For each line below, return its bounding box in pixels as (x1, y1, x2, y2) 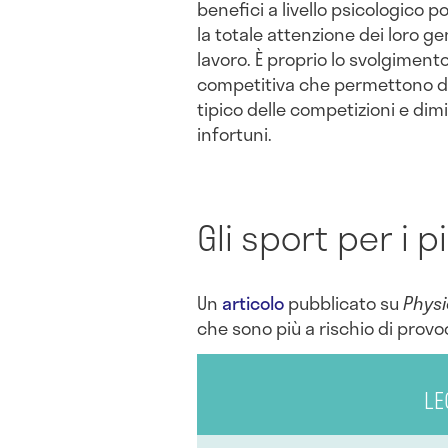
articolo (222, 288, 284, 317)
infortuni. (197, 119, 272, 148)
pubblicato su (284, 288, 403, 317)
